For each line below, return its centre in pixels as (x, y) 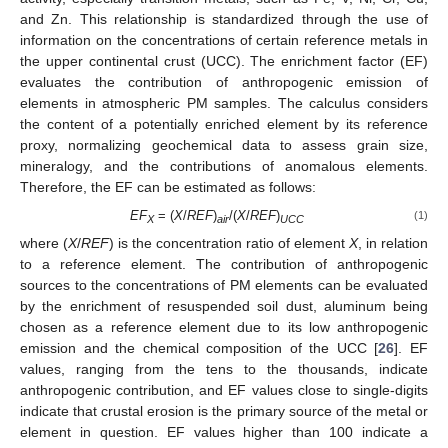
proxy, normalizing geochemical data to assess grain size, (224, 144)
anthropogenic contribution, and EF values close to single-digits (224, 390)
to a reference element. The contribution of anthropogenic (224, 264)
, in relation (393, 243)
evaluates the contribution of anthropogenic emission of (224, 81)
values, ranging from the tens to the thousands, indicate (224, 369)
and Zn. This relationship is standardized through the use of (224, 18)
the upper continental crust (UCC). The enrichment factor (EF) (224, 60)
